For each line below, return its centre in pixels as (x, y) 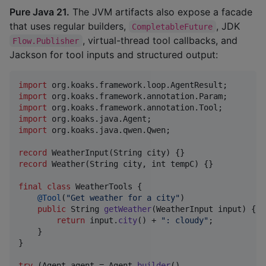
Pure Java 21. (39, 12)
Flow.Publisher (46, 41)
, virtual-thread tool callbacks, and (161, 40)
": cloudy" (185, 220)
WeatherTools (104, 186)
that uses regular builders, (69, 26)
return (71, 220)
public (52, 209)
